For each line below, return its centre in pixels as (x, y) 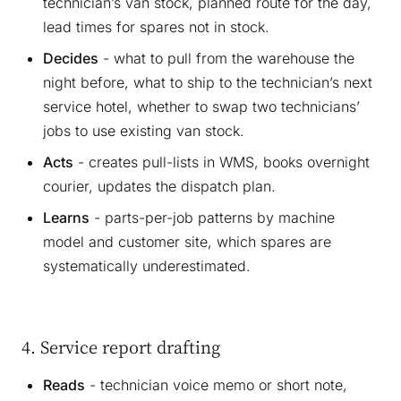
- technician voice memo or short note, (216, 385)
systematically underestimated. (147, 266)
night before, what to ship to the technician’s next (208, 83)
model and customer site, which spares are (187, 242)
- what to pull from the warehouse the (226, 59)
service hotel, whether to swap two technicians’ (201, 107)
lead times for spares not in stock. (156, 27)
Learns (66, 218)
